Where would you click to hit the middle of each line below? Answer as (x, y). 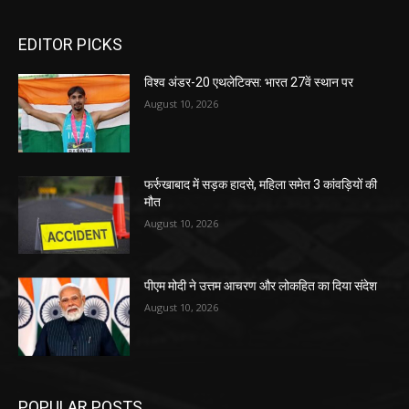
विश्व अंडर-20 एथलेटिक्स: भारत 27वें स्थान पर (249, 83)
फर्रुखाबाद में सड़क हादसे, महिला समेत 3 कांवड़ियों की (261, 184)
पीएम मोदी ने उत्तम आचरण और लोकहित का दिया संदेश (261, 286)
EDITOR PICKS (70, 45)
